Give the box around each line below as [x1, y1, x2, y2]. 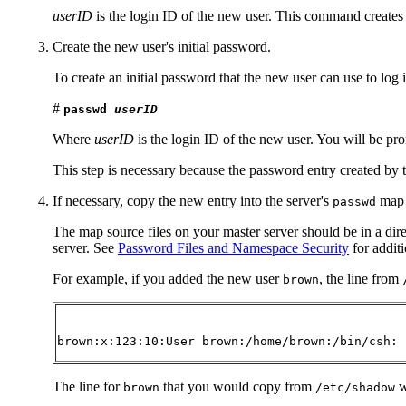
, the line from [319, 271, 402, 287]
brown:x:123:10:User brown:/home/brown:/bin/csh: [57, 334, 398, 349]
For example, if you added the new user [53, 271, 283, 287]
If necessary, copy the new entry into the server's [53, 193, 333, 209]
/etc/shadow [315, 381, 395, 395]
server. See [53, 240, 118, 256]
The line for [53, 379, 123, 395]
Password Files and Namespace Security [118, 240, 349, 256]
